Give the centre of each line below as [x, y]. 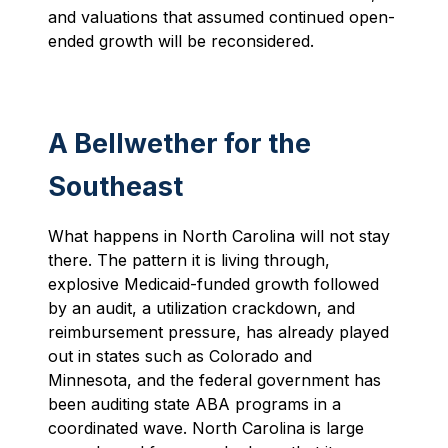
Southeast [115, 187]
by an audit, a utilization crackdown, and [201, 308]
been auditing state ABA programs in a [194, 404]
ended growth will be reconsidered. [181, 40]
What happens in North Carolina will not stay [219, 236]
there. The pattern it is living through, [189, 260]
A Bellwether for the [179, 144]
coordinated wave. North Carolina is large [206, 428]
